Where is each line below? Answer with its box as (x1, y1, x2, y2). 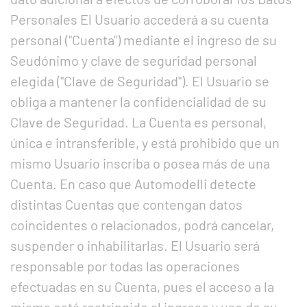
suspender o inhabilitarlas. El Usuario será (10, 237, 260, 254)
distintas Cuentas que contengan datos (10, 196, 243, 212)
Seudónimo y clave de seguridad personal (10, 52, 257, 69)
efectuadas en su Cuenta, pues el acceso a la (10, 278, 274, 295)
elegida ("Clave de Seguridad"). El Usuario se (10, 73, 269, 89)
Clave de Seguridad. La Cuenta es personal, (10, 114, 267, 130)
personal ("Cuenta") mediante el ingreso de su (10, 32, 277, 48)
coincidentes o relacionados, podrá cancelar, (10, 217, 274, 233)
